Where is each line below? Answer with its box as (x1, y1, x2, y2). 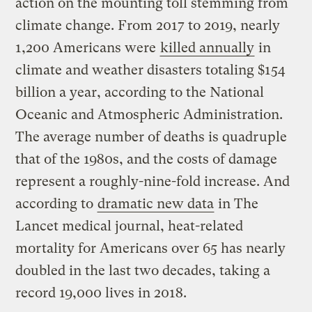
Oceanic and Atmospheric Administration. (15, 106, 283, 123)
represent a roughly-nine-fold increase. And (15, 173, 290, 189)
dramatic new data (97, 195, 214, 212)
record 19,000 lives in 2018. (15, 284, 187, 301)
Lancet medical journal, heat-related (15, 217, 244, 234)
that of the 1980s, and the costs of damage (15, 150, 278, 167)
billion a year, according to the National (15, 84, 265, 100)
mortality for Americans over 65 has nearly (15, 240, 286, 256)
